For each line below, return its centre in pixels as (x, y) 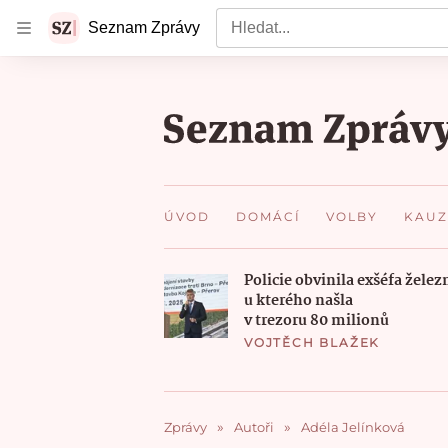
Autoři (254, 426)
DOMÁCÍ (268, 216)
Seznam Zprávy (144, 27)
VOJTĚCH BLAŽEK (312, 342)
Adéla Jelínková (353, 426)
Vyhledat (245, 18)
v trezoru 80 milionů (316, 320)
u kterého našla (298, 300)
